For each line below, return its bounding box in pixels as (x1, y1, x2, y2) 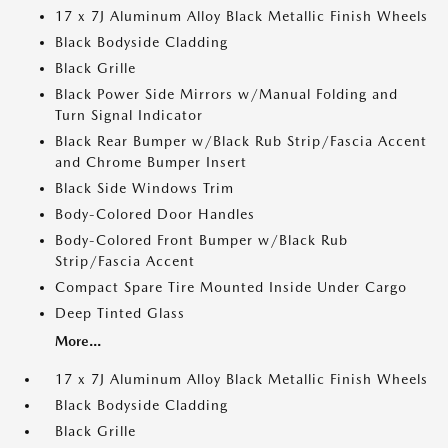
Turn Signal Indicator (55, 107, 203, 124)
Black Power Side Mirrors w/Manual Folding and (55, 86, 398, 103)
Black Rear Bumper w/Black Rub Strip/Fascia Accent (55, 133, 427, 150)
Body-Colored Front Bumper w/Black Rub (55, 232, 348, 249)
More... (55, 333, 101, 350)
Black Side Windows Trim (55, 180, 234, 197)
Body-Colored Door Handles (55, 206, 255, 223)
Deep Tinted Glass (55, 305, 185, 322)
